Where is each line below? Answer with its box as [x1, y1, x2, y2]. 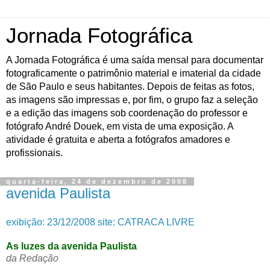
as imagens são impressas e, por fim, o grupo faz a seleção [6, 95, 258, 105]
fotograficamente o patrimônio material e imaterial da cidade [6, 68, 261, 78]
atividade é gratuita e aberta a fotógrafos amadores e [6, 134, 230, 145]
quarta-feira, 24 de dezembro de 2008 [6, 178, 188, 185]
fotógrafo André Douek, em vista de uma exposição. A [6, 121, 233, 131]
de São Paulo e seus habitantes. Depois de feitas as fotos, [6, 81, 254, 92]
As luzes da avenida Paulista [6, 240, 137, 251]
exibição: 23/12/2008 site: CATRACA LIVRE [6, 216, 195, 227]
